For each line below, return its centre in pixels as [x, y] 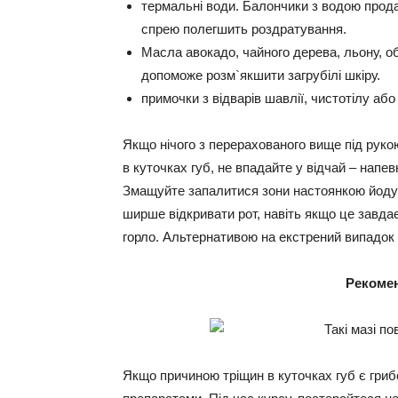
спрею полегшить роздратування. [244, 29]
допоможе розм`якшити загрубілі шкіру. [261, 75]
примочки [170, 98]
